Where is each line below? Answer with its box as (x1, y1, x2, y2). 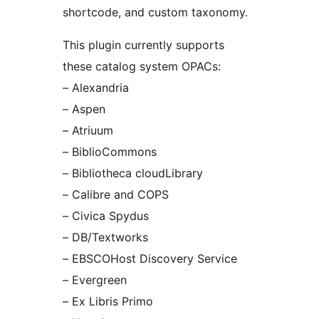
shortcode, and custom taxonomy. (63, 4, 248, 19)
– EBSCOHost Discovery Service (63, 251, 237, 266)
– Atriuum (63, 122, 113, 137)
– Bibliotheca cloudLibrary (63, 165, 203, 180)
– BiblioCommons (63, 144, 157, 159)
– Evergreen (63, 272, 127, 287)
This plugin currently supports (63, 37, 224, 52)
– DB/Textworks (63, 229, 148, 244)
